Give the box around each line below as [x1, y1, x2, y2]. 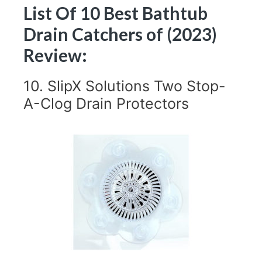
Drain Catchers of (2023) [23, 23, 217, 44]
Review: [23, 44, 87, 65]
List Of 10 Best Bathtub [23, 2, 208, 23]
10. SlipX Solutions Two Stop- [23, 77, 226, 95]
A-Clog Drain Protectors [23, 94, 189, 112]
